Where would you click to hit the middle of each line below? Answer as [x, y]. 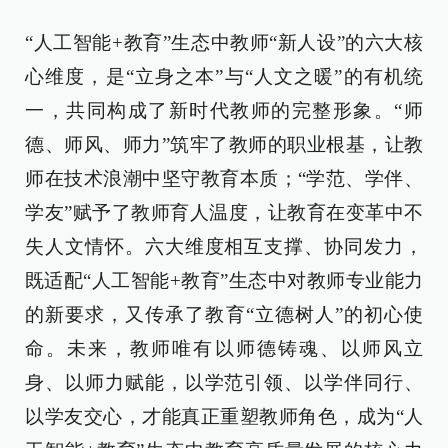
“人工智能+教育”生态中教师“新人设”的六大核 [224, 42]
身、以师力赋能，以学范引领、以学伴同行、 [224, 382]
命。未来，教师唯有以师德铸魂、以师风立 [224, 348]
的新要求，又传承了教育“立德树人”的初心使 [224, 314]
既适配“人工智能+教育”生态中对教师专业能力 [224, 280]
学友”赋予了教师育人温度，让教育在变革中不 [224, 212]
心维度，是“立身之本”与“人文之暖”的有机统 [224, 76]
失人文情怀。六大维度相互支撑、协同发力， [224, 246]
